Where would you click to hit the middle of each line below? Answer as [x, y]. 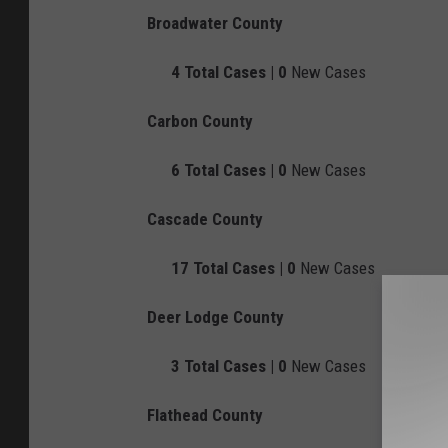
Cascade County [205, 219]
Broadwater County [215, 23]
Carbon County [200, 121]
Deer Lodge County [215, 317]
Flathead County [205, 415]
